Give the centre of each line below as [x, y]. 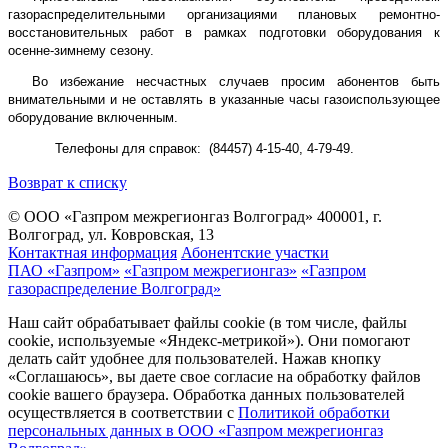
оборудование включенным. [93, 117]
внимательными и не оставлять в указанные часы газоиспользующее [224, 99]
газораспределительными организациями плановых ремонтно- [224, 14]
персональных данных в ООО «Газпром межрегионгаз [195, 430]
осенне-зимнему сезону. [81, 50]
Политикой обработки [314, 412]
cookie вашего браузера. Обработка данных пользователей [206, 394]
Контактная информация [92, 252]
